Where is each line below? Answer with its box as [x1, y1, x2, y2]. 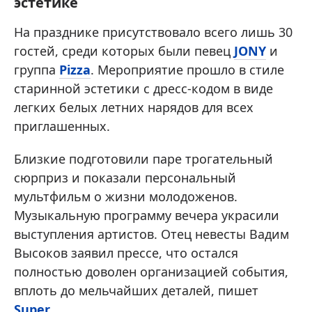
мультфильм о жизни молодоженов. [14, 188, 237, 205]
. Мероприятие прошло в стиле [91, 61, 284, 79]
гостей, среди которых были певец [14, 42, 234, 60]
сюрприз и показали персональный [14, 169, 236, 187]
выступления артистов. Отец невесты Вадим [14, 226, 289, 243]
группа [14, 61, 59, 79]
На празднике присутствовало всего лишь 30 [14, 24, 292, 41]
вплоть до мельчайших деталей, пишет [14, 282, 258, 299]
